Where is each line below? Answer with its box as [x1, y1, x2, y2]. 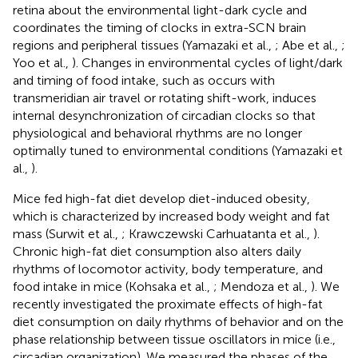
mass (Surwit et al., [13, 225, 121, 241]
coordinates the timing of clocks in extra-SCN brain [13, 19, 306, 35]
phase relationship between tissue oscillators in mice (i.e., [13, 331, 336, 347]
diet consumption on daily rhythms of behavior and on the [13, 313, 344, 329]
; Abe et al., [275, 37, 341, 53]
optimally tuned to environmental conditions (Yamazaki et [13, 142, 343, 158]
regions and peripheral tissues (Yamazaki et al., [13, 37, 275, 53]
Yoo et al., [13, 54, 72, 70]
